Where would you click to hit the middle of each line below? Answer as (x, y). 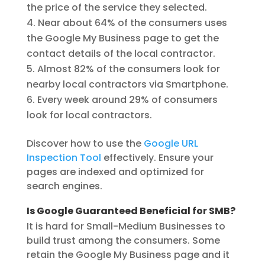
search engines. (64, 186)
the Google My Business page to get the (122, 38)
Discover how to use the (85, 144)
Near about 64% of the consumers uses (132, 23)
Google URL (171, 144)
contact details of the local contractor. (121, 54)
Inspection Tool (64, 158)
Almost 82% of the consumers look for (128, 69)
